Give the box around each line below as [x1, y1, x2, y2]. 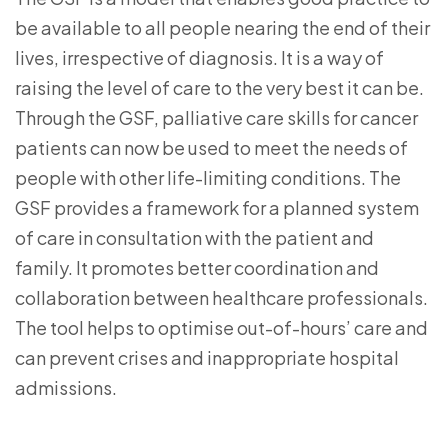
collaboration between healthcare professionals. [15, 286, 428, 310]
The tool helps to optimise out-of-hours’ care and [15, 316, 428, 340]
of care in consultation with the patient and [15, 226, 374, 250]
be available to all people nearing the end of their [15, 16, 430, 40]
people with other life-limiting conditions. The [15, 166, 401, 190]
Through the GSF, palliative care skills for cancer [15, 106, 418, 130]
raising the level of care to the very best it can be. [15, 76, 424, 100]
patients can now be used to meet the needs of [15, 136, 408, 160]
